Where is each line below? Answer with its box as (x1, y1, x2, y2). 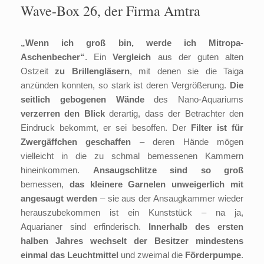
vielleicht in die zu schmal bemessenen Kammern (21, 151, 243, 161)
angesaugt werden (21, 193, 97, 204)
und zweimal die (118, 250, 185, 260)
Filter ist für (190, 123, 243, 133)
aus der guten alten (151, 52, 244, 62)
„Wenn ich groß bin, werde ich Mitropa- (21, 38, 243, 48)
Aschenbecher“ (21, 52, 85, 62)
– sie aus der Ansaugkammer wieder (97, 193, 244, 204)
